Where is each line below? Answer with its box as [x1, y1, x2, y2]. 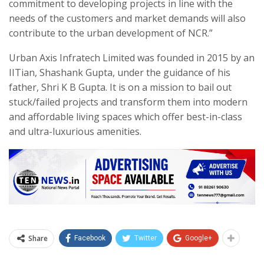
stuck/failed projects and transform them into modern [9, 95, 247, 108]
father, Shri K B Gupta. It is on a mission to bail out [9, 80, 232, 94]
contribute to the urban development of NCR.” [9, 26, 213, 39]
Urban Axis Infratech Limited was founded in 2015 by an [9, 51, 255, 64]
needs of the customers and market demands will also [9, 11, 246, 25]
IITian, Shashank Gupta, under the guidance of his [9, 65, 230, 79]
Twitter [134, 233, 157, 242]
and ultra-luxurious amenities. [9, 124, 141, 138]
